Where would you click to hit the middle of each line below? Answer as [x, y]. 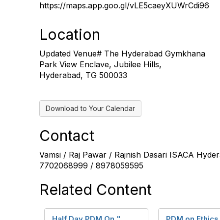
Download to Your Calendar [90, 109]
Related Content [96, 190]
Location [70, 35]
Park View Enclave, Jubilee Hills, [100, 65]
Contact [67, 136]
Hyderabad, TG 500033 [83, 75]
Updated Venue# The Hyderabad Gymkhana [122, 54]
